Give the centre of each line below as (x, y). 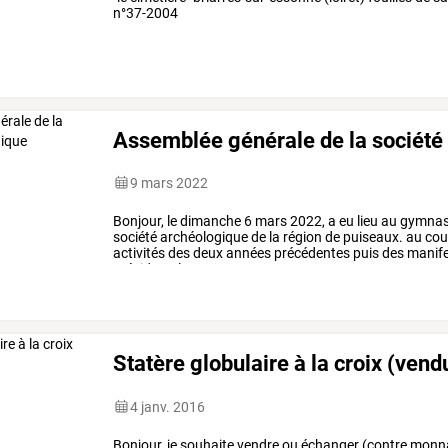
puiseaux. (372, 236)
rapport (213, 268)
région (301, 236)
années (247, 252)
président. (144, 268)
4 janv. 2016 (168, 406)
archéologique (203, 236)
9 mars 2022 (169, 182)
